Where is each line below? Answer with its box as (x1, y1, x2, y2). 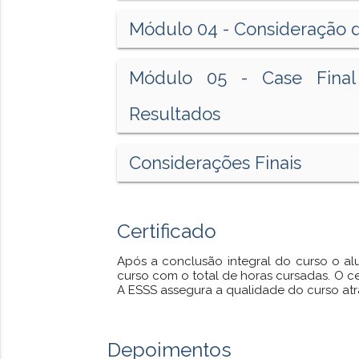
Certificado (116, 219, 216, 243)
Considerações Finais (128, 152, 301, 174)
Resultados (128, 103, 220, 125)
